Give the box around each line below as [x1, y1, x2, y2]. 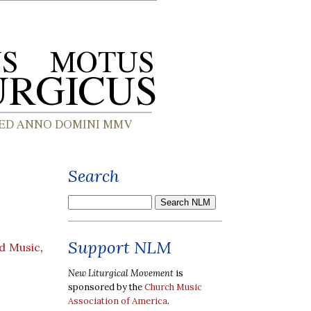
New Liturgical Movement [68, 267, 174, 279]
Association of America [68, 294, 167, 307]
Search [68, 165, 119, 187]
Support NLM [68, 237, 171, 258]
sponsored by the [68, 280, 144, 293]
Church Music [144, 280, 202, 293]
